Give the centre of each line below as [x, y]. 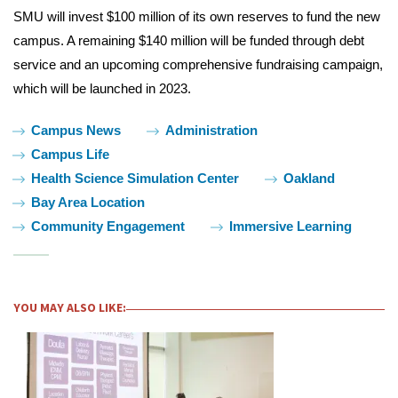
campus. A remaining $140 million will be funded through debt [189, 40]
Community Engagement [108, 226]
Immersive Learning [291, 226]
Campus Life [70, 154]
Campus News [76, 130]
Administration [211, 130]
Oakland [309, 178]
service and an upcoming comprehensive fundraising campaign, [198, 64]
